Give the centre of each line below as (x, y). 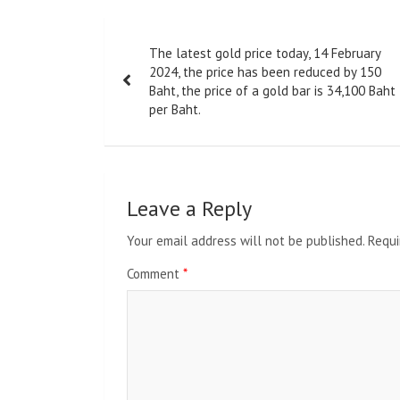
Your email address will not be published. (246, 241)
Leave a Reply (189, 209)
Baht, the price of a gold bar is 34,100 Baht (272, 91)
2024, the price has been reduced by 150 (265, 72)
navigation (167, 71)
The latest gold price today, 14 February (265, 54)
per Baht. (175, 110)
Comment (155, 274)
